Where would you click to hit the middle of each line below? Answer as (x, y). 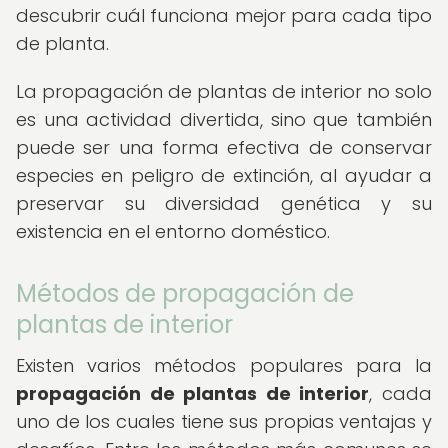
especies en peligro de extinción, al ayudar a (224, 175)
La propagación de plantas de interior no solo (224, 91)
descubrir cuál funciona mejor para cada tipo (224, 15)
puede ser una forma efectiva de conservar (224, 147)
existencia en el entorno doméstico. (173, 231)
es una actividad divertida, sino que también (224, 119)
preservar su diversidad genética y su (224, 203)
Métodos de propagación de (185, 293)
